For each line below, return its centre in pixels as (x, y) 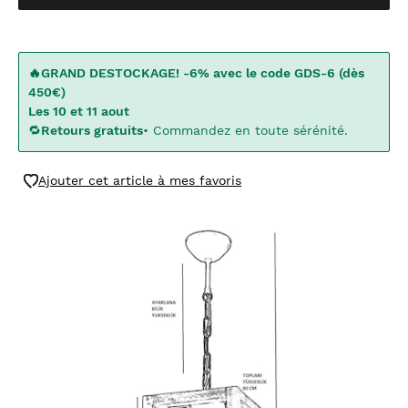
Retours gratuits (92, 130)
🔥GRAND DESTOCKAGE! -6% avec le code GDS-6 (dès (196, 73)
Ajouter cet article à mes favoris (140, 180)
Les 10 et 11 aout (79, 111)
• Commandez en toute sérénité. (245, 130)
